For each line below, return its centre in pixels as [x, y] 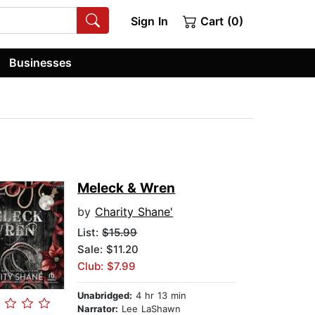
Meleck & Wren [127, 188]
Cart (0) [220, 21]
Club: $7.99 [107, 266]
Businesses [41, 62]
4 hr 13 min [160, 296]
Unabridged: [105, 296]
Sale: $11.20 [108, 250]
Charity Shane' [134, 212]
